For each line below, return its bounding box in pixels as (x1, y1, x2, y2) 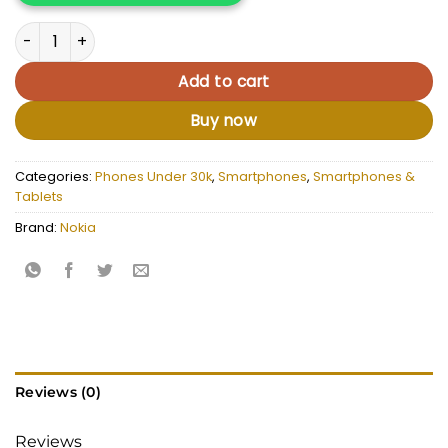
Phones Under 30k (95, 167, 212, 185)
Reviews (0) (15, 383, 101, 400)
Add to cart (178, 70, 270, 92)
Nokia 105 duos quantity (14, 21, 187, 42)
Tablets (15, 187, 63, 205)
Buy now (190, 109, 258, 131)
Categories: (15, 167, 95, 185)
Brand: (15, 218, 60, 236)
